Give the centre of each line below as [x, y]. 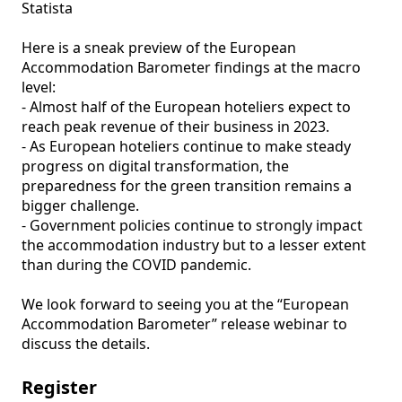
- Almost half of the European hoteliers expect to [186, 107]
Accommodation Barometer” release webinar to [184, 324]
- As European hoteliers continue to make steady [186, 146]
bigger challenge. [84, 205]
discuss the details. [86, 344]
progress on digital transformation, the [155, 166]
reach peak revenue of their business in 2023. [177, 127]
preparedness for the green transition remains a [187, 186]
